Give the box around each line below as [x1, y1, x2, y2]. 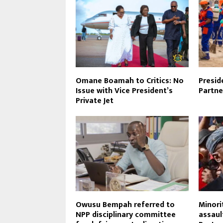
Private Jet [76, 94, 113, 108]
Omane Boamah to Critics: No [76, 74, 184, 88]
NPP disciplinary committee [76, 208, 176, 222]
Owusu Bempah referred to [76, 198, 175, 212]
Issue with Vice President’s [76, 84, 173, 98]
